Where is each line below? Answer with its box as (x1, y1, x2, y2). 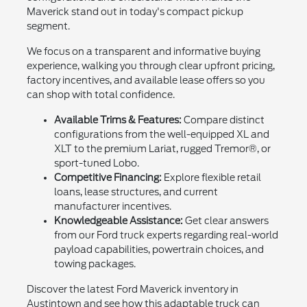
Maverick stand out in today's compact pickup (26, 5, 243, 17)
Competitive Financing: (53, 171, 162, 183)
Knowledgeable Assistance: (53, 214, 183, 226)
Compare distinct (181, 114, 265, 125)
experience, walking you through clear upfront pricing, (26, 60, 275, 71)
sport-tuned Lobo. (53, 157, 139, 169)
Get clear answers (182, 214, 269, 226)
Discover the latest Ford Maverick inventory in (26, 283, 238, 295)
